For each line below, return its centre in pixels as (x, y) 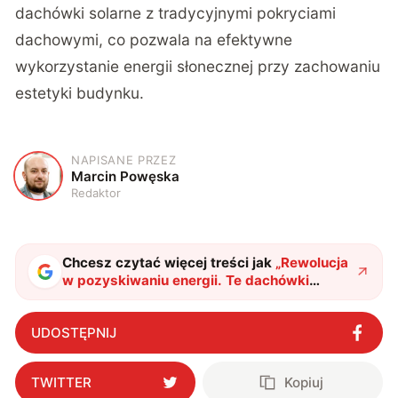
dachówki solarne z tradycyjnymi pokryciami (176, 12)
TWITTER (61, 383)
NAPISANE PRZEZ (124, 159)
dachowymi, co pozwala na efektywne (154, 39)
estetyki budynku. (80, 92)
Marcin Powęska (126, 176)
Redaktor (96, 192)
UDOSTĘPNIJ (73, 332)
